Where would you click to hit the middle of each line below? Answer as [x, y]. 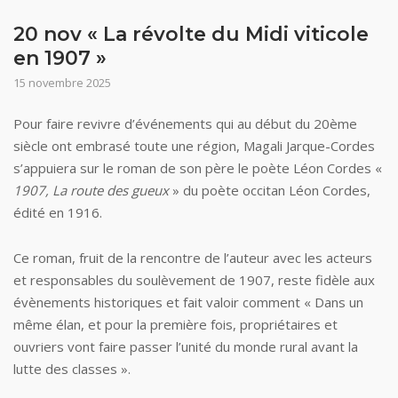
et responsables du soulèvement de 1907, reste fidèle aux [194, 279]
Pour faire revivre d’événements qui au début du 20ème [185, 123]
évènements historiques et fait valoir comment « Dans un [188, 302]
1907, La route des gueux [91, 190]
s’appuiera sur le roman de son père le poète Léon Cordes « [198, 167]
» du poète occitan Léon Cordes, [270, 190]
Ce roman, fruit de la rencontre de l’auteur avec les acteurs [193, 257]
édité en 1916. [58, 212]
